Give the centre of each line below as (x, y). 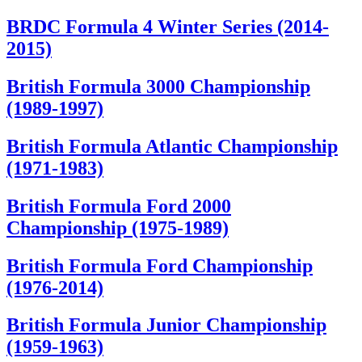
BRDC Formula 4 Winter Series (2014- (168, 26)
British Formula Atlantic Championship (172, 146)
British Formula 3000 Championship (158, 86)
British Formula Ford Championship (160, 265)
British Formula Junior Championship (166, 325)
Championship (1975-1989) (118, 227)
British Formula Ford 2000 (119, 206)
